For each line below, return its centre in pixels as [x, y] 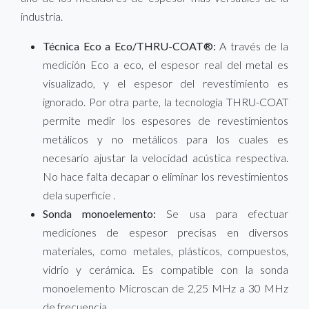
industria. [42, 16]
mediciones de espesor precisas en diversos [166, 232]
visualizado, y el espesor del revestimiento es [166, 83]
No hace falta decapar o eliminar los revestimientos [166, 176]
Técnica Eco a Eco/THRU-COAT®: [129, 46]
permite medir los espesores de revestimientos [166, 120]
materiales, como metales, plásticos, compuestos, [166, 250]
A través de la [252, 46]
